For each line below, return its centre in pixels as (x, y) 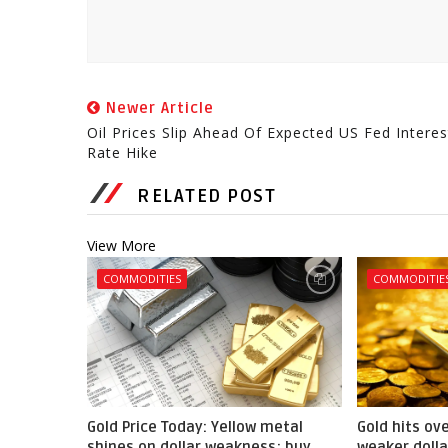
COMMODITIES (142, 278)
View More (121, 245)
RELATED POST (206, 196)
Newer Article (157, 108)
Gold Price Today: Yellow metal (195, 427)
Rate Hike (122, 152)
